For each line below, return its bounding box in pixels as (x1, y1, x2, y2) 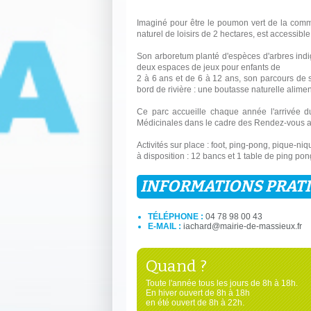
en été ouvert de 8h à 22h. (145, 298, 244, 308)
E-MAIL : (148, 221, 183, 232)
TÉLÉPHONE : (148, 212, 205, 222)
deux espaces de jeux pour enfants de (137, 62, 280, 72)
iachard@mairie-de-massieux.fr (183, 221, 302, 232)
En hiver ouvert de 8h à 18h (145, 288, 250, 299)
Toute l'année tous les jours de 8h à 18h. (145, 278, 298, 289)
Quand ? (145, 256, 207, 276)
